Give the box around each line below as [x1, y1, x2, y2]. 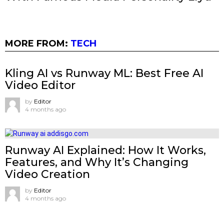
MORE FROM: [5, 38, 70, 49]
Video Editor [5, 78, 75, 92]
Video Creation [5, 167, 90, 181]
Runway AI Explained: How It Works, [5, 143, 206, 157]
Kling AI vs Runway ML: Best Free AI [5, 66, 203, 80]
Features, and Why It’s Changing [5, 155, 188, 169]
